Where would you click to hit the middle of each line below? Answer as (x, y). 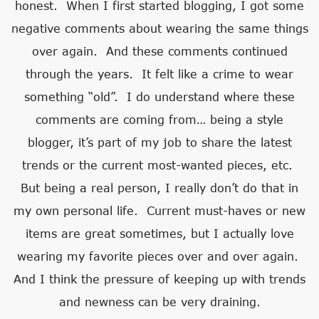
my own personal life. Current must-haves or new (159, 211)
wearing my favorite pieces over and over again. (159, 256)
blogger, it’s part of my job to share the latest (159, 142)
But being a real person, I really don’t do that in (159, 188)
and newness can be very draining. (159, 302)
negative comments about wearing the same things (159, 28)
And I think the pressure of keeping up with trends (159, 279)
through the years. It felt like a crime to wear (159, 74)
